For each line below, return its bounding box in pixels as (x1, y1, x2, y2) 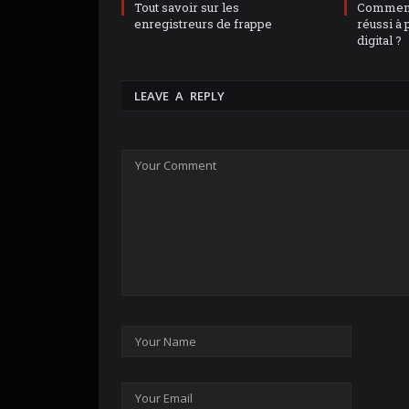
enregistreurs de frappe (134, 16, 272, 33)
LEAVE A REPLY (134, 88, 225, 105)
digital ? (357, 32, 402, 49)
